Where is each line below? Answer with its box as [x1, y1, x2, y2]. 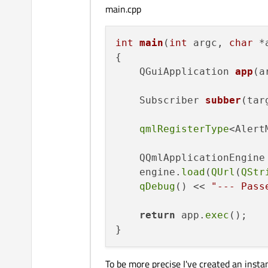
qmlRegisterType [139, 123, 229, 135]
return [139, 209, 175, 221]
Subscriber [139, 95, 205, 106]
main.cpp [105, 2, 141, 17]
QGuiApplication [139, 66, 235, 78]
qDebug [139, 181, 175, 193]
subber [205, 95, 241, 106]
